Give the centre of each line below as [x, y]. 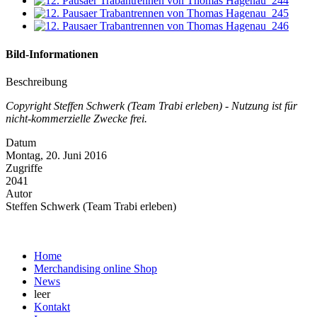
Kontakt [52, 306]
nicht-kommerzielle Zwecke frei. [76, 118]
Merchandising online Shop [96, 268]
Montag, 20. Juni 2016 [56, 155]
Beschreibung [36, 81]
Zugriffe [24, 168]
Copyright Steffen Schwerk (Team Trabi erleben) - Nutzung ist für [151, 105]
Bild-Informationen [52, 54]
